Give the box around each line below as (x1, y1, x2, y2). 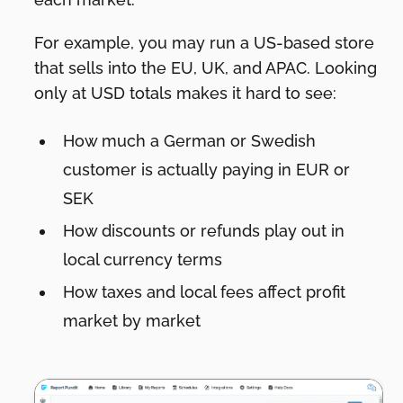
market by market (63, 310, 201, 330)
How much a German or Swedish (63, 130, 317, 150)
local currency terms (63, 249, 223, 269)
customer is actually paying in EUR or (63, 159, 351, 179)
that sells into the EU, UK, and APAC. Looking (34, 58, 378, 77)
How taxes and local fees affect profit (63, 282, 346, 301)
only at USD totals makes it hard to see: (34, 83, 337, 103)
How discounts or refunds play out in (63, 220, 345, 240)
